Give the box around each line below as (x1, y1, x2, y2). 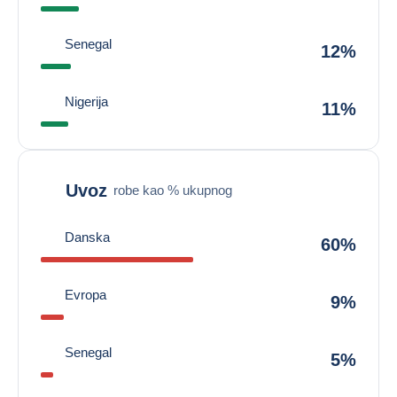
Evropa (65, 287, 106, 302)
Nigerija (65, 94, 108, 109)
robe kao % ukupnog (113, 182, 232, 198)
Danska (65, 230, 110, 245)
